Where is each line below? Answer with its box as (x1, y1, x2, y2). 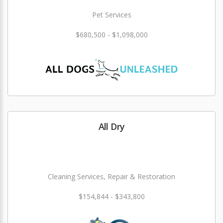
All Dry (98, 120, 125, 133)
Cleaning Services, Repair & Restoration (48, 172, 175, 182)
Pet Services (92, 10, 131, 20)
